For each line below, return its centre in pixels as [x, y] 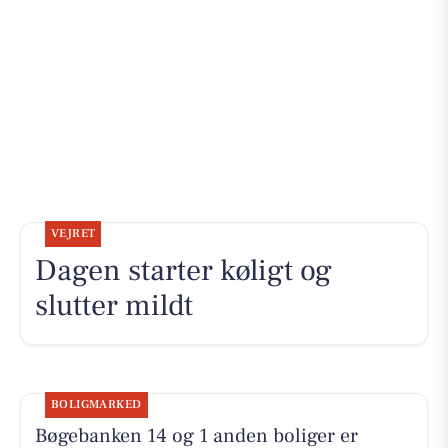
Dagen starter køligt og [183, 270]
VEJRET [73, 233]
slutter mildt [113, 305]
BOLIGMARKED [96, 405]
